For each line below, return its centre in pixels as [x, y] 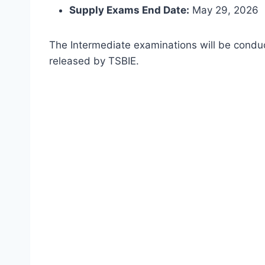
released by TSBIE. [94, 61]
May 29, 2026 [224, 10]
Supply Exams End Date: [129, 10]
